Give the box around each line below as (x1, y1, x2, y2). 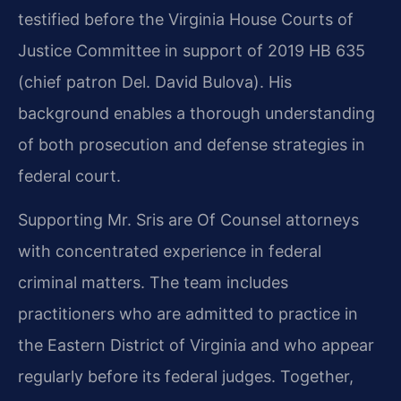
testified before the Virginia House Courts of (18, 9, 354, 29)
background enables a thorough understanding (18, 103, 375, 123)
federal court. (18, 166, 121, 185)
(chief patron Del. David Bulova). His (18, 72, 292, 91)
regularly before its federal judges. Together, (18, 367, 354, 387)
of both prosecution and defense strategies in (18, 134, 365, 154)
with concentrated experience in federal (18, 242, 321, 261)
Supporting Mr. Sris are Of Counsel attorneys (18, 210, 359, 230)
